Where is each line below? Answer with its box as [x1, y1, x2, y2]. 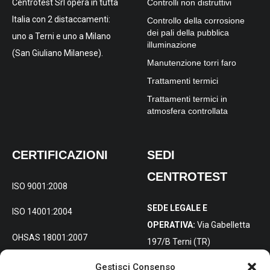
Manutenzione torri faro [147, 57, 236, 67]
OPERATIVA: [147, 219, 195, 230]
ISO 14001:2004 [12, 207, 72, 217]
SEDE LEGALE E [147, 202, 207, 213]
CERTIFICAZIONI [12, 148, 108, 162]
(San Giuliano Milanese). [12, 48, 103, 58]
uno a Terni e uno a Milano [12, 31, 111, 42]
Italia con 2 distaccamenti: [12, 14, 110, 25]
